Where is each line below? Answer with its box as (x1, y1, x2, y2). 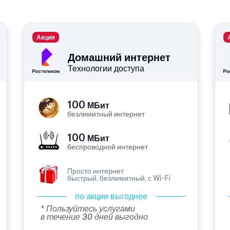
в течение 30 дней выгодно (41, 212, 148, 222)
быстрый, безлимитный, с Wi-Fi (67, 174, 170, 183)
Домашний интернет (68, 51, 170, 64)
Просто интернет (67, 167, 124, 176)
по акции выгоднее (74, 191, 147, 202)
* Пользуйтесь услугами (41, 204, 135, 214)
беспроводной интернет (67, 143, 148, 151)
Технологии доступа (68, 64, 144, 74)
